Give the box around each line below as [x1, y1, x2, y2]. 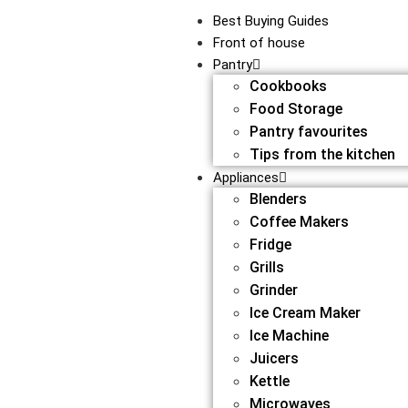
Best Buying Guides [212, 13, 329, 29]
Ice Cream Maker [249, 304, 361, 321]
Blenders [249, 190, 307, 208]
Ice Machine [249, 327, 329, 344]
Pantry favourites [249, 123, 368, 140]
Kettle [249, 372, 290, 390]
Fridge [249, 236, 291, 253]
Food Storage [249, 100, 342, 117]
